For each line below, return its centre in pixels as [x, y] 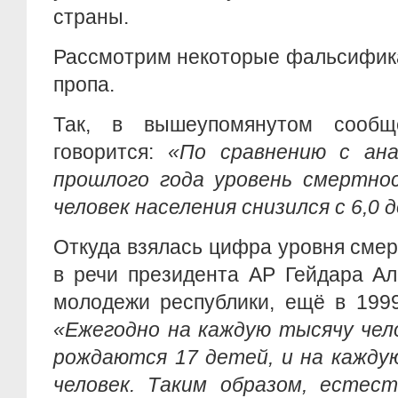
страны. [91, 17]
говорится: [111, 152]
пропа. [84, 84]
